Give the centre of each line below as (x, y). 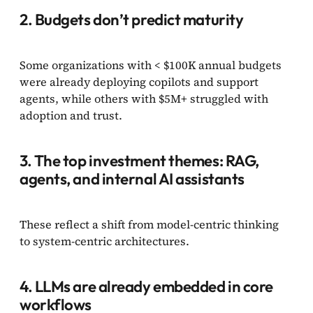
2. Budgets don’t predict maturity (132, 19)
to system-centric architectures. (106, 241)
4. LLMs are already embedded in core (146, 286)
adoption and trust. (72, 115)
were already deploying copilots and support (139, 81)
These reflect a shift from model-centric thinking (149, 224)
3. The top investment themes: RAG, (139, 160)
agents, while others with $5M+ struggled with (144, 98)
